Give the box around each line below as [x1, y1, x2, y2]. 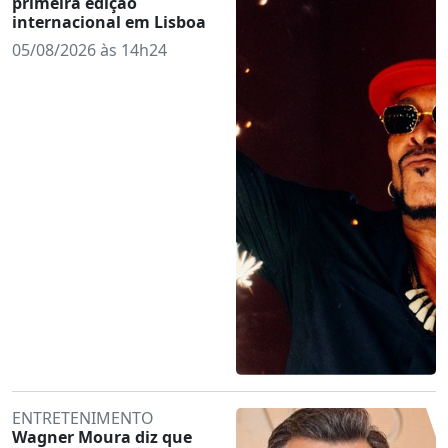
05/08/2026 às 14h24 [12, 38, 167, 61]
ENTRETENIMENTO [12, 406, 154, 429]
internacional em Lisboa [12, 10, 206, 33]
